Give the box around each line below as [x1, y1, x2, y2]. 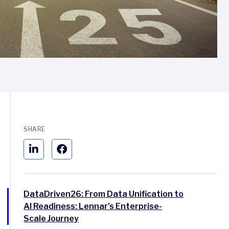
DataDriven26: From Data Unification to [24, 189, 184, 199]
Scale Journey [24, 214, 79, 223]
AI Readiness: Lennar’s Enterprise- [24, 201, 163, 211]
